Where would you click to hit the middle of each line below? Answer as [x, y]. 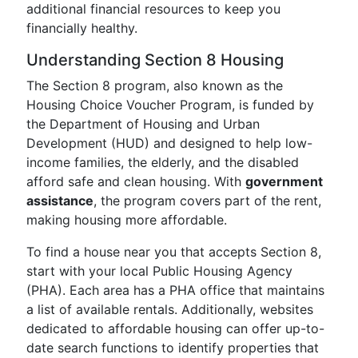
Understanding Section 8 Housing [155, 60]
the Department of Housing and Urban [143, 124]
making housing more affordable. [127, 220]
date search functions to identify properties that [173, 348]
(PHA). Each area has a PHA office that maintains [175, 290]
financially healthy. [82, 28]
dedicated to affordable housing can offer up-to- [175, 328]
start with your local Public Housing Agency [159, 271]
